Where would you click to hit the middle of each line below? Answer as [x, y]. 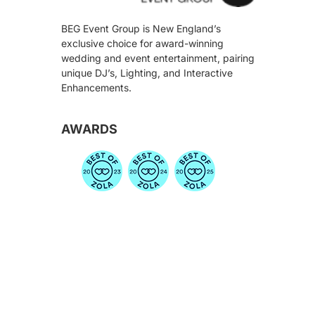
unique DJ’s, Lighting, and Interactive [147, 73]
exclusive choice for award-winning [143, 44]
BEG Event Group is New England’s [141, 29]
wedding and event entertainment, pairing [158, 58]
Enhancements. [97, 88]
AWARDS [90, 129]
